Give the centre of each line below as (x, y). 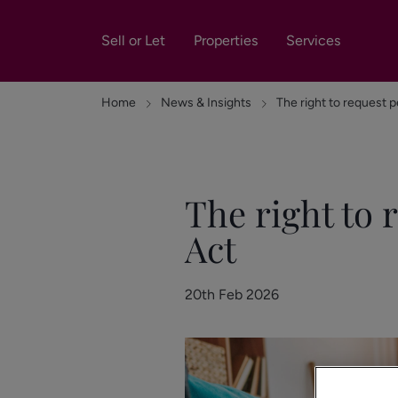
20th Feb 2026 (232, 295)
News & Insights (206, 103)
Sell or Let (133, 40)
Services (313, 40)
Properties (226, 40)
